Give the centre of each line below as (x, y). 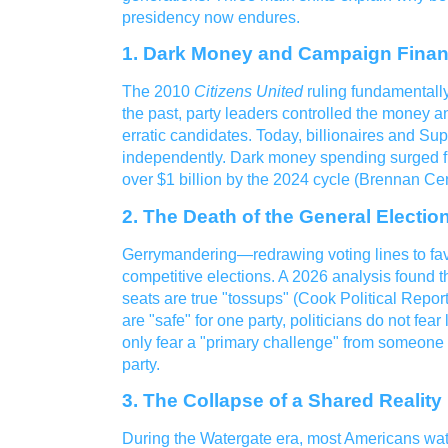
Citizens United (248, 91)
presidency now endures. (211, 17)
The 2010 (158, 91)
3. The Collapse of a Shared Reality (282, 400)
